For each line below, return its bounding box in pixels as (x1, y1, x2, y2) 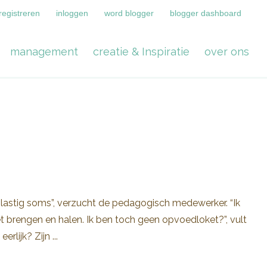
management (10, 45, 78, 58)
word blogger (104, 8, 154, 18)
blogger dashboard (170, 8, 241, 18)
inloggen (56, 8, 88, 18)
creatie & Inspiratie (93, 45, 190, 58)
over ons (204, 45, 249, 58)
